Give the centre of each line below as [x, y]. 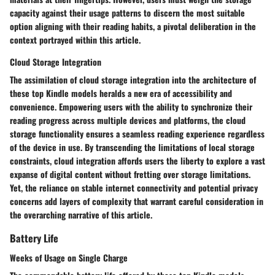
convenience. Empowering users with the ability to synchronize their [131, 107]
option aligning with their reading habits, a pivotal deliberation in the [133, 26]
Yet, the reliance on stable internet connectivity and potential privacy [134, 188]
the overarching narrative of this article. [81, 215]
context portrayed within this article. [75, 40]
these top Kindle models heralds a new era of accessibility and [121, 93]
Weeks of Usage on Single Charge [69, 257]
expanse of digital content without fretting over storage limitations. [130, 174]
